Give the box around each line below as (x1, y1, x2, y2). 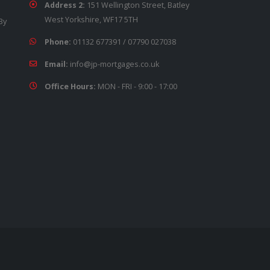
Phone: (45, 36, 71, 47)
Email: (45, 58, 68, 69)
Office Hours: (45, 81, 96, 92)
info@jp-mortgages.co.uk (70, 58, 159, 69)
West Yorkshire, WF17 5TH (45, 14, 138, 25)
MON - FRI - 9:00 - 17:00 (98, 81, 177, 92)
